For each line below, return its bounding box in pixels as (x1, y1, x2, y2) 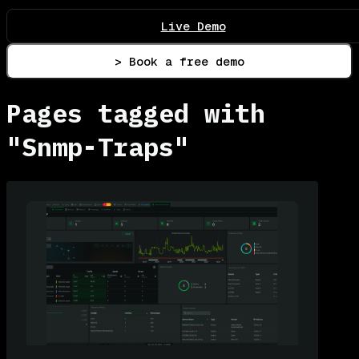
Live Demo (160, 18, 226, 34)
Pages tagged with (6, 96, 265, 131)
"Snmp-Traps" (6, 130, 189, 164)
